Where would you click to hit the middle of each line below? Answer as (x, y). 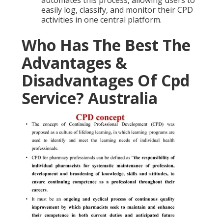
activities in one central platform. (101, 20)
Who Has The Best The (106, 45)
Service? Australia (90, 98)
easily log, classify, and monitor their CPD (117, 10)
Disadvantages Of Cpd (106, 81)
